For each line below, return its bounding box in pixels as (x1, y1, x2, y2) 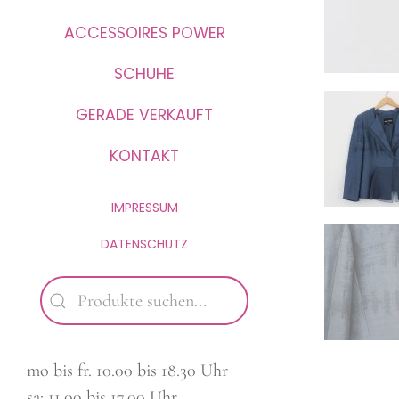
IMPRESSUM (110, 199, 178, 216)
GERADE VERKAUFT (76, 104, 213, 126)
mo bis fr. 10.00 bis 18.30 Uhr (27, 360, 228, 381)
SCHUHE (114, 63, 175, 85)
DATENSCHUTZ (101, 235, 188, 253)
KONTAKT (110, 145, 179, 167)
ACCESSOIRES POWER (63, 22, 225, 44)
